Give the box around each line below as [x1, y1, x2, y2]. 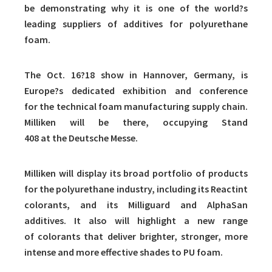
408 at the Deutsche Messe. [24, 132, 138, 144]
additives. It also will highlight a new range [24, 214, 248, 227]
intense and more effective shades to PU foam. [24, 246, 223, 259]
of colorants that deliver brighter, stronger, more [24, 230, 248, 243]
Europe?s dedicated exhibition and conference [24, 84, 248, 97]
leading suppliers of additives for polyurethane [24, 18, 248, 30]
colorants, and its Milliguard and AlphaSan [24, 199, 248, 211]
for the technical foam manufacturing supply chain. [24, 100, 248, 113]
